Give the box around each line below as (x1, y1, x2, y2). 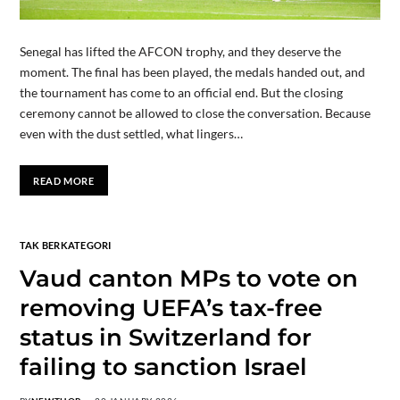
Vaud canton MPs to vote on (19, 264, 358, 294)
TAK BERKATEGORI (19, 239, 112, 252)
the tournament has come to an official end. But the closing (19, 85, 343, 101)
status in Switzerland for (19, 323, 312, 353)
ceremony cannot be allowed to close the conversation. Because (19, 105, 371, 121)
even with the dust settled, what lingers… (19, 126, 243, 142)
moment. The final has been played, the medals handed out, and (19, 64, 365, 80)
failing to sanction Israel (19, 353, 307, 382)
